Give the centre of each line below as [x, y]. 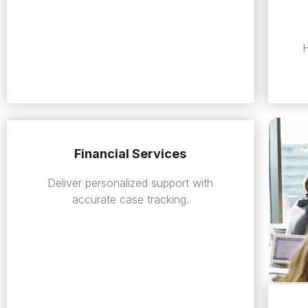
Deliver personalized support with [131, 183]
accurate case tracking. [130, 200]
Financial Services [131, 154]
